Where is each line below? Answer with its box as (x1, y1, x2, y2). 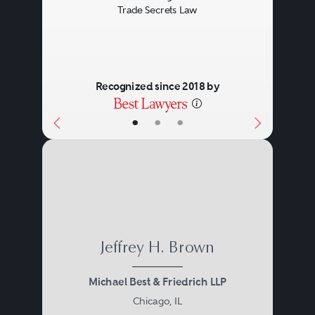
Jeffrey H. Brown (100, 240, 214, 257)
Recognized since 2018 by (95, 79, 220, 94)
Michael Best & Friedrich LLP (88, 275, 226, 289)
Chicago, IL (132, 295, 183, 307)
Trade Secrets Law (117, 4, 198, 16)
